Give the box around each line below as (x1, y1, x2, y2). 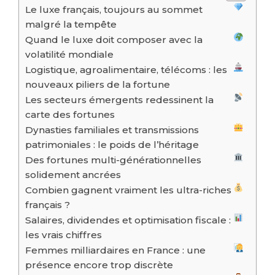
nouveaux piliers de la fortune (25, 79, 170, 91)
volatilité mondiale (25, 48, 114, 61)
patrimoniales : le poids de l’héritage (25, 139, 199, 151)
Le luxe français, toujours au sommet (25, 4, 203, 16)
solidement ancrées (25, 169, 121, 181)
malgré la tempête (25, 18, 117, 31)
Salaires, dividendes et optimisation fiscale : (25, 214, 231, 227)
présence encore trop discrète (25, 259, 173, 271)
